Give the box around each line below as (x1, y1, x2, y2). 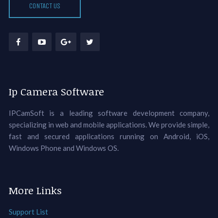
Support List (8, 207, 48, 217)
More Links (8, 183, 62, 198)
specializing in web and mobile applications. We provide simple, (8, 120, 210, 129)
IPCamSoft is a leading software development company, (8, 109, 210, 118)
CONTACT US (29, 1, 60, 11)
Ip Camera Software (8, 84, 104, 99)
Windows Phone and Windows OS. (8, 144, 119, 153)
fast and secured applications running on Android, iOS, (8, 132, 210, 141)
